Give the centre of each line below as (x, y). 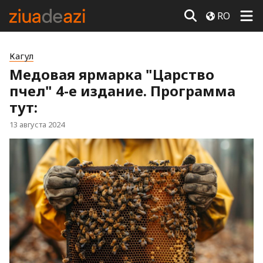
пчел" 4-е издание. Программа (122, 91)
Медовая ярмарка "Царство (112, 74)
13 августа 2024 (37, 124)
